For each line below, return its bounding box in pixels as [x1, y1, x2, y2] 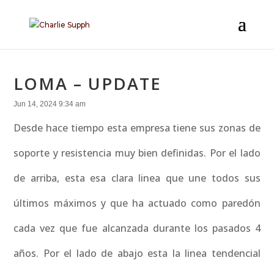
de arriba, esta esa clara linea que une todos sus [13, 171, 261, 185]
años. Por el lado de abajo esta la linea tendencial [13, 246, 261, 260]
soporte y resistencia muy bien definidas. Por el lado [13, 146, 261, 160]
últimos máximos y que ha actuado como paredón [13, 196, 261, 210]
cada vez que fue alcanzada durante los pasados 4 [13, 221, 261, 235]
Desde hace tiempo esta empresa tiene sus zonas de [13, 121, 261, 135]
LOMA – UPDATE [13, 72, 162, 95]
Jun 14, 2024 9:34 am [13, 100, 86, 108]
